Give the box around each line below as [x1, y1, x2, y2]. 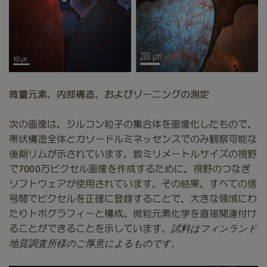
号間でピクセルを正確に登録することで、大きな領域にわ [9, 193, 257, 205]
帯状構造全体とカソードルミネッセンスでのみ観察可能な [9, 133, 257, 145]
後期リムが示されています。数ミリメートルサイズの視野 [9, 148, 257, 160]
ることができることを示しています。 [9, 223, 171, 235]
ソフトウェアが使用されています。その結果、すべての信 [9, 178, 257, 190]
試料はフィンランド [171, 223, 257, 235]
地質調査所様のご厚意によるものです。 [9, 238, 181, 250]
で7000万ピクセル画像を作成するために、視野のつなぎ [9, 163, 250, 175]
